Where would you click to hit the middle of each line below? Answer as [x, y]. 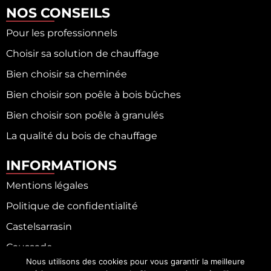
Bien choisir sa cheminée [67, 74]
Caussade [29, 247]
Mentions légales [47, 185]
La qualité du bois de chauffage [82, 135]
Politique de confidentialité [72, 206]
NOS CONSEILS [58, 12]
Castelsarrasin [39, 226]
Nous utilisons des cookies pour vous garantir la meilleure [135, 261]
